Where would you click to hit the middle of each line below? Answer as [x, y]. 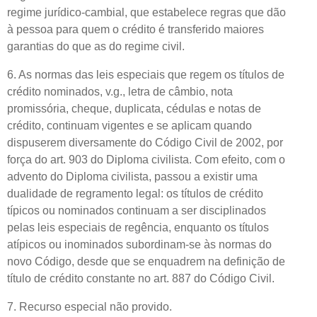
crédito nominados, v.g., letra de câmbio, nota [120, 91]
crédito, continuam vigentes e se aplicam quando [129, 125]
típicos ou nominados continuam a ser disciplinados [137, 210]
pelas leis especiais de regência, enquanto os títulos [138, 227]
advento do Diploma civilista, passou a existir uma [132, 176]
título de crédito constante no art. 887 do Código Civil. [141, 278]
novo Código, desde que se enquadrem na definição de [146, 261]
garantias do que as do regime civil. [96, 46]
